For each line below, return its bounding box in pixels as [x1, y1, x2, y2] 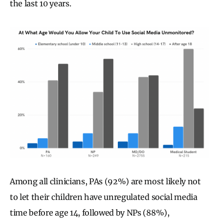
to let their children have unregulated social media [10, 192, 197, 202]
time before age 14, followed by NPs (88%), [10, 208, 170, 218]
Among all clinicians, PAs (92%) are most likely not [10, 176, 201, 187]
